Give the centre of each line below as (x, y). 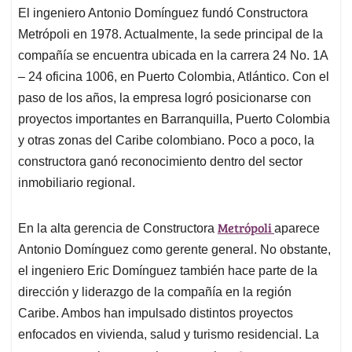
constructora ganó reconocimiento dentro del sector (160, 162)
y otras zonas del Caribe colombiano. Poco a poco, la (166, 141)
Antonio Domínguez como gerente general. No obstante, (174, 250)
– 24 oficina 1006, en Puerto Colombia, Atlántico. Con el (174, 77)
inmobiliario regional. (77, 183)
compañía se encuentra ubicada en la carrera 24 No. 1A (173, 56)
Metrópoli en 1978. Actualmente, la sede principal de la (170, 35)
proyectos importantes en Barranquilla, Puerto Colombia (174, 119)
